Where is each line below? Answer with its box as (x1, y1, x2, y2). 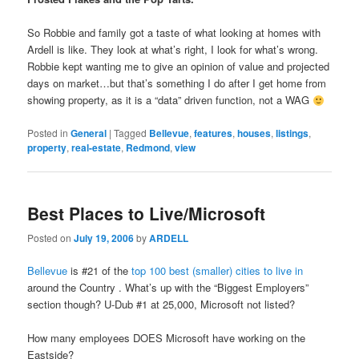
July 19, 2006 (74, 231, 135, 246)
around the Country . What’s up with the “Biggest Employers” (27, 280, 309, 296)
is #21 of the (71, 263, 132, 279)
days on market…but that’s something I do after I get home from (27, 75, 327, 91)
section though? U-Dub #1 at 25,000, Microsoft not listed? (27, 296, 296, 313)
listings (276, 125, 309, 140)
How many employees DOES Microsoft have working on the (27, 330, 306, 346)
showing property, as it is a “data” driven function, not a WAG (27, 92, 313, 108)
